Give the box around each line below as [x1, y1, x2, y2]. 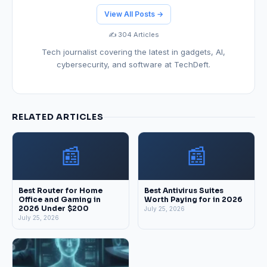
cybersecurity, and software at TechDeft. [57, 60, 210, 70]
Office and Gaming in [18, 195, 101, 204]
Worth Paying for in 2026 [144, 195, 243, 204]
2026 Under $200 [18, 204, 89, 213]
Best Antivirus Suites [144, 186, 223, 195]
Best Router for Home [18, 186, 103, 195]
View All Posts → [104, 10, 163, 19]
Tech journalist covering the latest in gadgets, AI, [42, 47, 225, 57]
